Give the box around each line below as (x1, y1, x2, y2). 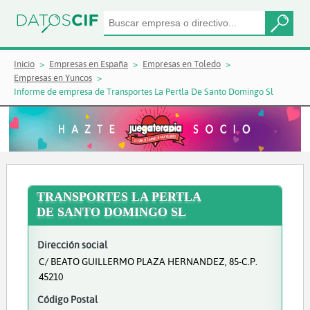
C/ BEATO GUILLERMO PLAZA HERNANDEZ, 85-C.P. (38, 255, 257, 268)
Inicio (14, 58, 35, 69)
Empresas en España (49, 58, 128, 69)
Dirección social (37, 238, 107, 251)
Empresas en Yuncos (14, 72, 92, 83)
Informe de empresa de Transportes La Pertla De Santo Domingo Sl (14, 86, 273, 97)
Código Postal (37, 293, 98, 306)
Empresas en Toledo (143, 58, 221, 69)
